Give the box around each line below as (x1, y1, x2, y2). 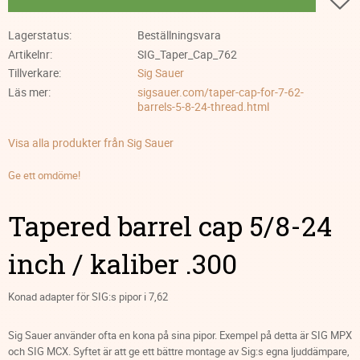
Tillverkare (8, 65, 59, 81)
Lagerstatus (8, 27, 69, 43)
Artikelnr (8, 46, 50, 62)
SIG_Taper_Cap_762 (137, 46, 237, 62)
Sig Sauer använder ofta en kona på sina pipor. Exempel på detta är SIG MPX (8, 328, 352, 343)
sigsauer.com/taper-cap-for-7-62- (137, 84, 304, 100)
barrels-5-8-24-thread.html (137, 99, 269, 115)
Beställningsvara (137, 27, 221, 43)
